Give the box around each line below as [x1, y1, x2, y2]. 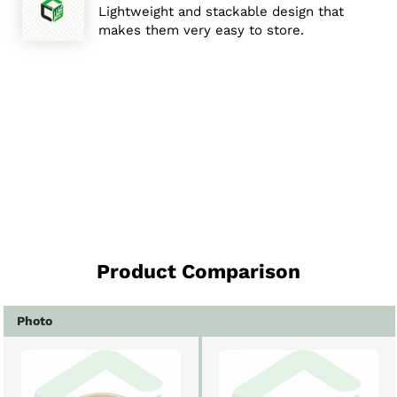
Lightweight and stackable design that [98, 3, 344, 19]
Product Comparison [110, 259, 300, 283]
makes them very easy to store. [98, 21, 304, 38]
